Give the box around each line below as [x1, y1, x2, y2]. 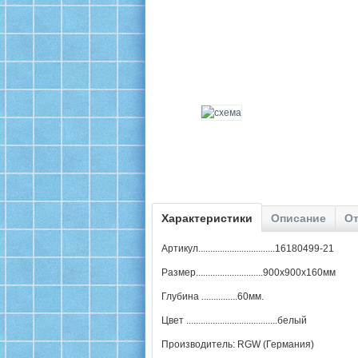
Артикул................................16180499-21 [161, 243, 334, 254]
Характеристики [161, 212, 253, 225]
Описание [271, 212, 326, 225]
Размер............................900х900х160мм [161, 267, 336, 278]
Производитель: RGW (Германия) [161, 339, 314, 350]
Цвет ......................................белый [161, 315, 307, 326]
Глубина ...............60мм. [161, 291, 264, 302]
